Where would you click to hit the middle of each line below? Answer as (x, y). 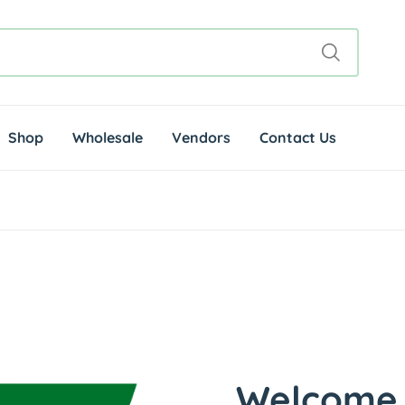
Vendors (201, 138)
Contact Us (298, 138)
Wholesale (108, 138)
